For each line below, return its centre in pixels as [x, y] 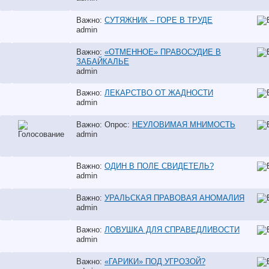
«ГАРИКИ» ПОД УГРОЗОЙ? [155, 261]
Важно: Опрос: [104, 125]
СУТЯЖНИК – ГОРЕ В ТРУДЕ [159, 20]
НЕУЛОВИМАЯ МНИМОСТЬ [184, 125]
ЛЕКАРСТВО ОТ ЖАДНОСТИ [159, 93]
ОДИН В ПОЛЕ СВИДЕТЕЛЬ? [159, 166]
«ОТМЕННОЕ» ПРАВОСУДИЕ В [163, 52]
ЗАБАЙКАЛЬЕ [103, 62]
